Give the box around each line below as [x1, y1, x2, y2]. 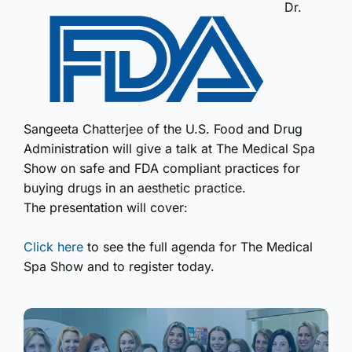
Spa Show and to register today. [24, 258, 214, 274]
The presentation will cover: [24, 200, 188, 215]
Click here [24, 239, 83, 255]
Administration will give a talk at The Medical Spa [24, 141, 315, 156]
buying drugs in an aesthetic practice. [24, 180, 246, 196]
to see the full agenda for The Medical [83, 239, 313, 255]
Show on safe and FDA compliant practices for [24, 160, 300, 176]
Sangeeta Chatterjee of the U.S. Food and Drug [24, 121, 302, 137]
